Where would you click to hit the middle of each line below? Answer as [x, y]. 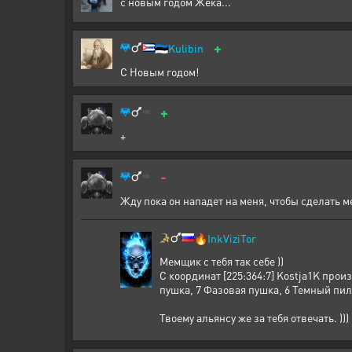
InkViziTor [232, 238]
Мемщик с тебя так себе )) [222, 260]
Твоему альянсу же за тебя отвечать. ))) [254, 317]
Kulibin [186, 48]
